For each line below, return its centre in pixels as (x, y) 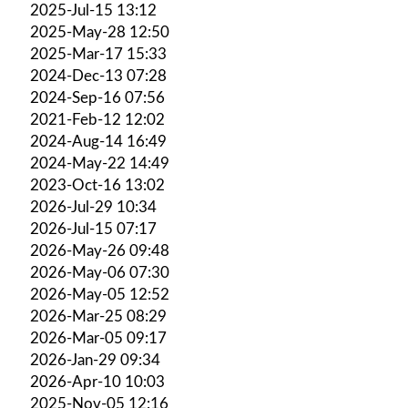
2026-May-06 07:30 (100, 272)
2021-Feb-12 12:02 (97, 119)
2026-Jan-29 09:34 (95, 360)
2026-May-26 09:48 (100, 250)
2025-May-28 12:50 (100, 32)
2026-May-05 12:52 (100, 294)
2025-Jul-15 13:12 (93, 10)
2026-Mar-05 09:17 (98, 338)
